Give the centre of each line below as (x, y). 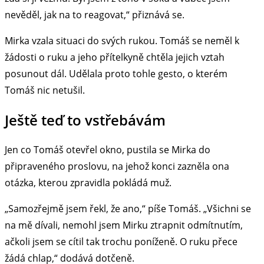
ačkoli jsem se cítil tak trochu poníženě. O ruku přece (121, 241)
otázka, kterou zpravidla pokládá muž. (88, 182)
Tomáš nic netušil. (45, 90)
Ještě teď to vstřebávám (85, 120)
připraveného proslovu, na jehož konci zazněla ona (117, 166)
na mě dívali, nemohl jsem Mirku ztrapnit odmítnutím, (124, 225)
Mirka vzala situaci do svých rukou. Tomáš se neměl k (122, 41)
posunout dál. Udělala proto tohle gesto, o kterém (116, 74)
